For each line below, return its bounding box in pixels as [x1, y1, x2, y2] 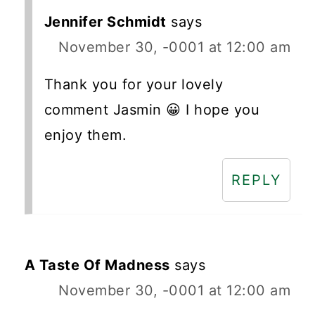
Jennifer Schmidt [44, 13, 167, 30]
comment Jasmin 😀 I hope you [44, 101, 260, 118]
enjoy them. [44, 126, 127, 143]
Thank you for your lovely [44, 75, 224, 93]
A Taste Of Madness [24, 256, 170, 274]
